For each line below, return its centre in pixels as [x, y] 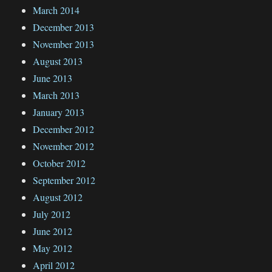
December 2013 [64, 27]
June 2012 [53, 231]
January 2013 [59, 112]
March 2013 [56, 95]
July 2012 [52, 214]
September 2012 [64, 180]
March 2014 [56, 10]
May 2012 [53, 248]
